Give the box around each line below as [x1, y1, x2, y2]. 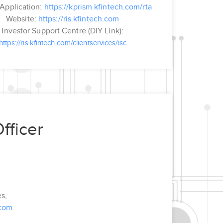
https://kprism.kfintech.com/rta [44, 1, 152, 12]
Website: [6, 13, 38, 24]
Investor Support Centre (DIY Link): [1, 25, 123, 36]
